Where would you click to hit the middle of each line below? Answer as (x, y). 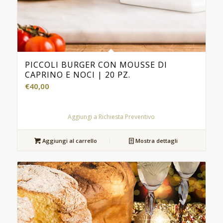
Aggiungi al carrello (69, 140)
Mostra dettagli (156, 140)
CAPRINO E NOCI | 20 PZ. (77, 74)
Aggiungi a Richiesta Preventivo (111, 116)
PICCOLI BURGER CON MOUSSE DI (96, 64)
